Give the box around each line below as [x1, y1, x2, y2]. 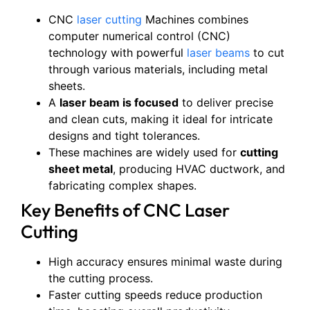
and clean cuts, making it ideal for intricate [48, 112, 273, 127]
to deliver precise [179, 95, 273, 110]
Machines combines [142, 12, 248, 27]
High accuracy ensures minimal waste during [48, 255, 282, 269]
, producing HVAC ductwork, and [113, 162, 285, 176]
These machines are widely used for [48, 145, 240, 160]
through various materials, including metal [48, 62, 268, 77]
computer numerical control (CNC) [48, 29, 230, 44]
